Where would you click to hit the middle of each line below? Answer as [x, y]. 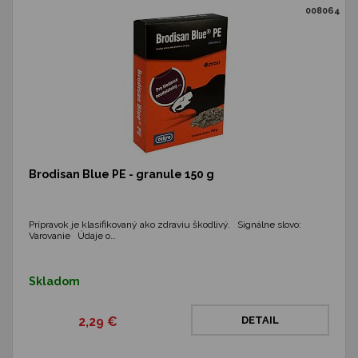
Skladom [54, 281]
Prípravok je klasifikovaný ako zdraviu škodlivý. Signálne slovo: [165, 225]
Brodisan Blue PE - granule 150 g [121, 174]
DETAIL [260, 320]
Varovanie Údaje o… [72, 236]
